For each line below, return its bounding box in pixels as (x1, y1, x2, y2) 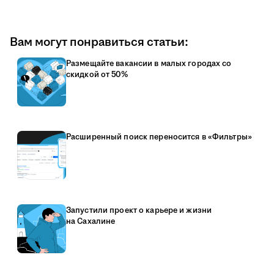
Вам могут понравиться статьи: (10, 33, 188, 51)
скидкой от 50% (66, 68, 128, 80)
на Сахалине (66, 215, 116, 227)
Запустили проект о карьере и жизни (66, 204, 212, 216)
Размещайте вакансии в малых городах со (66, 57, 232, 69)
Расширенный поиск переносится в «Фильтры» (66, 131, 252, 143)
